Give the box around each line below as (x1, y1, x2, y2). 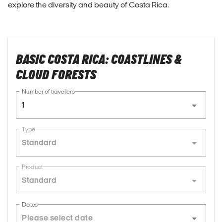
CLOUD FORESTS (16, 67, 96, 83)
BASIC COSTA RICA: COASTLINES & (16, 52, 182, 68)
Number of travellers (22, 88, 75, 95)
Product (22, 164, 43, 170)
